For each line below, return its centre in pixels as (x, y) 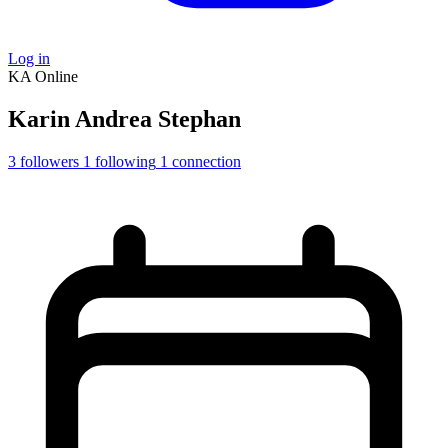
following (125, 161)
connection (206, 161)
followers (49, 161)
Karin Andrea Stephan (124, 118)
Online (56, 76)
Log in (29, 58)
